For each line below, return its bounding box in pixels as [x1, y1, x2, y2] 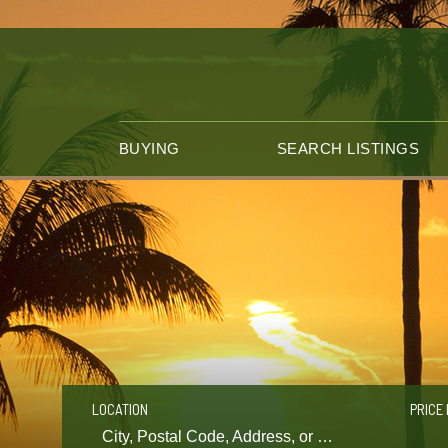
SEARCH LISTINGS [276, 140, 420, 157]
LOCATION [92, 400, 149, 418]
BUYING [118, 140, 180, 157]
